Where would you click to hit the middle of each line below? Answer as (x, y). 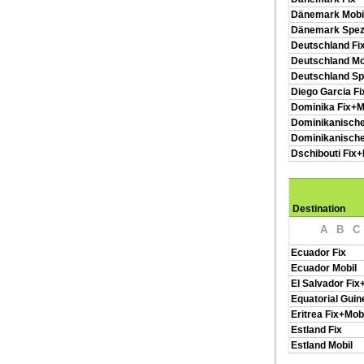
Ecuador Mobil (324, 268)
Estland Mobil (322, 345)
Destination (319, 209)
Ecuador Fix (318, 253)
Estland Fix (316, 330)
